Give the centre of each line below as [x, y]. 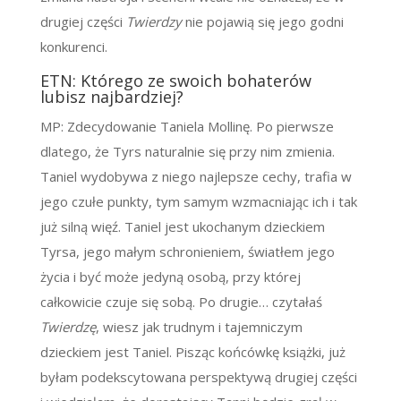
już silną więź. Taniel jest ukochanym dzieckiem [182, 227]
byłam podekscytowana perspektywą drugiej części [198, 377]
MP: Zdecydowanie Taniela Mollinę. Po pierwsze [187, 127]
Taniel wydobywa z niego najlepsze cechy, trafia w [196, 177]
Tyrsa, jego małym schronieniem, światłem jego [187, 252]
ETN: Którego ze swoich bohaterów [175, 81]
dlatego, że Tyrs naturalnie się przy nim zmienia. [187, 152]
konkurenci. [73, 47]
